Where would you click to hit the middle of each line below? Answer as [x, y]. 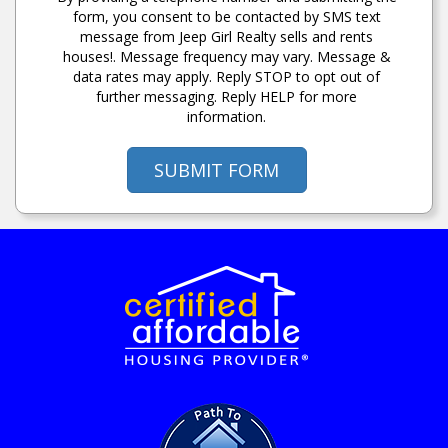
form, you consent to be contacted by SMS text [226, 16]
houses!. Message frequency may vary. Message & [226, 56]
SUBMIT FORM [216, 169]
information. [226, 116]
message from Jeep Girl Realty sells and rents [226, 36]
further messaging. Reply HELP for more [226, 96]
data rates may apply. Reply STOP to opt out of [226, 76]
